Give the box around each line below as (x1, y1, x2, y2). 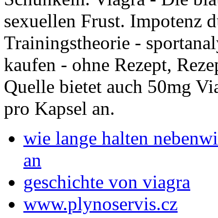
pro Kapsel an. (4, 97, 115, 119)
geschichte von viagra (23, 171, 190, 192)
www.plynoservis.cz (23, 193, 178, 214)
